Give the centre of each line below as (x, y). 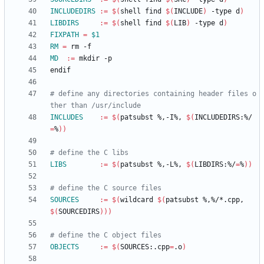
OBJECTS (65, 247)
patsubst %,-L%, (153, 165)
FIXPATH (65, 35)
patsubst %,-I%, (153, 118)
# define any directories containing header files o (153, 94)
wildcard (139, 200)
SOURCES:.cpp (145, 247)
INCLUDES (67, 118)
